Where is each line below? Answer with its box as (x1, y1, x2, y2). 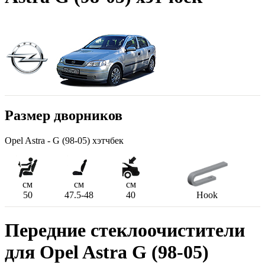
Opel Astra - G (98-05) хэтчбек (5, 135, 124, 146)
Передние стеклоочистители (5, 219, 245, 241)
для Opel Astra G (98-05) (5, 241, 209, 263)
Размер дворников (5, 107, 122, 123)
